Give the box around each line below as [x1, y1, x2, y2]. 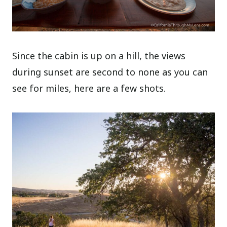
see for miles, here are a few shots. [12, 82, 166, 94]
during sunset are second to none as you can [12, 65, 208, 78]
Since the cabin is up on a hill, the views [12, 49, 186, 62]
